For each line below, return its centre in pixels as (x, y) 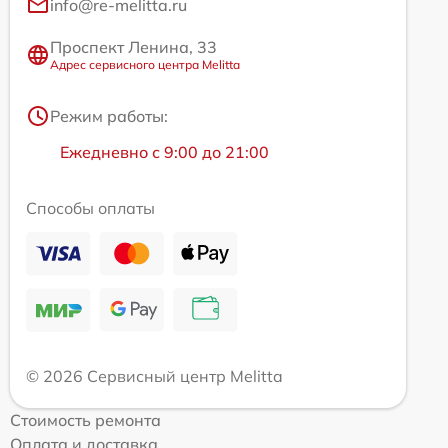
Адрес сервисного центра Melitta (145, 64)
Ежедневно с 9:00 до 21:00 (164, 152)
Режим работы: (109, 116)
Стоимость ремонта (85, 420)
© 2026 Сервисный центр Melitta (154, 376)
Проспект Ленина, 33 (133, 47)
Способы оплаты (90, 208)
